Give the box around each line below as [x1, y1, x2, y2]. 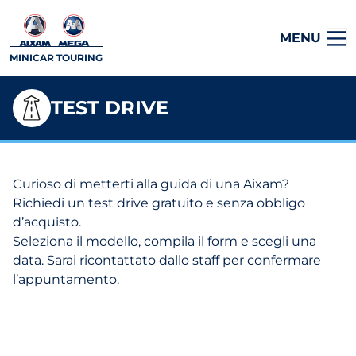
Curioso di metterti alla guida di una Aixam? [13, 176, 289, 192]
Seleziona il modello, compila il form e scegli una [13, 234, 316, 249]
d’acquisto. [13, 215, 81, 230]
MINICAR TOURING [10, 51, 103, 64]
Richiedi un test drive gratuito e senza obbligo [13, 195, 305, 211]
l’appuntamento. [13, 272, 119, 287]
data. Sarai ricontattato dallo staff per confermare [13, 253, 321, 268]
